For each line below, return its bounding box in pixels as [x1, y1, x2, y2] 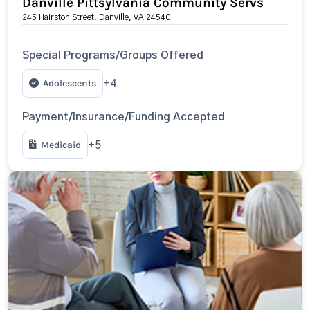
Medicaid [41, 139, 81, 151]
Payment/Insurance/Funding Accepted [22, 111, 225, 122]
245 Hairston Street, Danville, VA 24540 [22, 13, 170, 21]
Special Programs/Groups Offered [22, 50, 203, 61]
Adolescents [43, 77, 96, 89]
